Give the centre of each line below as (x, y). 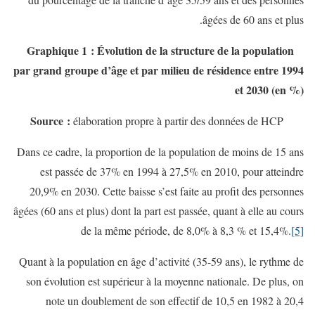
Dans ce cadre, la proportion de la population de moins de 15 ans (160, 151)
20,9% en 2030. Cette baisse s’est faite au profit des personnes (167, 191)
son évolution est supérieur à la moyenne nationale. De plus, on (165, 281)
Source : (50, 120)
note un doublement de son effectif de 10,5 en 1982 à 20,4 (175, 300)
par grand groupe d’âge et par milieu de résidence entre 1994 (159, 70)
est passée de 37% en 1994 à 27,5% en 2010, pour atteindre (172, 171)
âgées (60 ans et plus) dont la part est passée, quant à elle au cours (159, 210)
